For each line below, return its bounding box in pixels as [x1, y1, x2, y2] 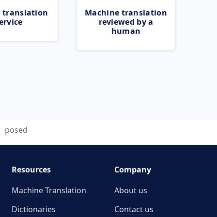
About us [114, 185, 147, 196]
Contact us [114, 204, 154, 215]
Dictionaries [11, 204, 56, 215]
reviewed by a [98, 16, 154, 27]
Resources [11, 164, 51, 175]
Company [114, 164, 151, 175]
